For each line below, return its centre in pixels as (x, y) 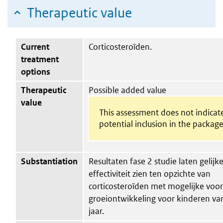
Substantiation (49, 161)
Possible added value (127, 90)
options (36, 71)
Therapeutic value (79, 12)
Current (35, 47)
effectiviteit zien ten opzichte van (150, 173)
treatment (40, 59)
